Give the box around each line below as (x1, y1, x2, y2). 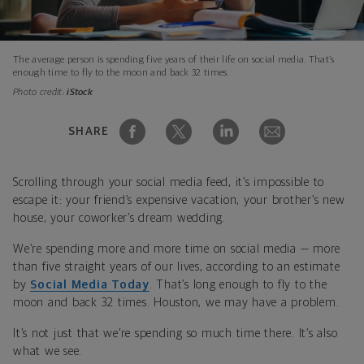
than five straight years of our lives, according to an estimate (13, 260, 340, 273)
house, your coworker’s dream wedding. (13, 211, 226, 224)
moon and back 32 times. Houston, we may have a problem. (13, 296, 340, 309)
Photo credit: (13, 87, 67, 97)
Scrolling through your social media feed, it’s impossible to (13, 175, 324, 188)
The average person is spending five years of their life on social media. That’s (13, 54, 335, 65)
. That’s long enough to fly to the (149, 278, 327, 291)
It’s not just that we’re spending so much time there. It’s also (13, 327, 338, 340)
